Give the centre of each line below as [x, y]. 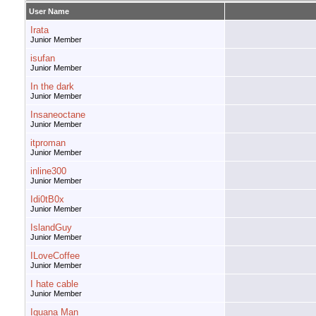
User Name [49, 12]
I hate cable [54, 284]
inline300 [48, 171]
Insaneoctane [58, 115]
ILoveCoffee [55, 256]
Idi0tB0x [47, 200]
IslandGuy [51, 228]
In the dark [52, 87]
